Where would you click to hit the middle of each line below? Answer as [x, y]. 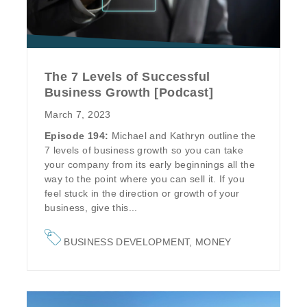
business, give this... [91, 208]
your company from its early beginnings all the [150, 165]
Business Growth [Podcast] [129, 93]
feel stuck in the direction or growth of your [142, 194]
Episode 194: [78, 136]
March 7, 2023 [78, 115]
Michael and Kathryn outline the [184, 136]
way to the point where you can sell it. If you [145, 179]
